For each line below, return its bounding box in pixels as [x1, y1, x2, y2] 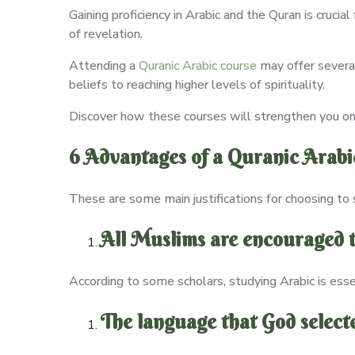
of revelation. [69, 25, 143, 43]
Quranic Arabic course [139, 56, 257, 74]
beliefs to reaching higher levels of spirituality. [69, 75, 331, 94]
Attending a [69, 56, 139, 74]
